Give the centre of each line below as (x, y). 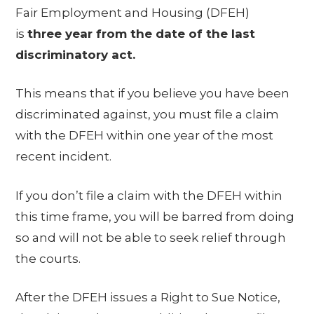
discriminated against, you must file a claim (148, 115)
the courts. (48, 258)
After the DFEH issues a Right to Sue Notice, (148, 298)
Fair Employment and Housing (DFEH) (133, 12)
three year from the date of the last (142, 33)
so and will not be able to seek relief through (151, 237)
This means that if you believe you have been (153, 94)
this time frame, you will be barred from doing (155, 216)
